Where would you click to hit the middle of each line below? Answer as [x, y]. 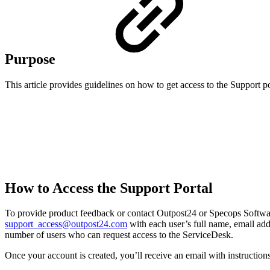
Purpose [32, 59]
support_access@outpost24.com [66, 224]
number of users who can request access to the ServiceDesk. [119, 235]
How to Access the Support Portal [111, 188]
